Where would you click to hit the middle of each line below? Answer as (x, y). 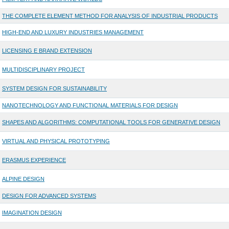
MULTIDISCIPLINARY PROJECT (43, 70)
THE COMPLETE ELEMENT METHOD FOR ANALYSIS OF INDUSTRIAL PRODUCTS (110, 16)
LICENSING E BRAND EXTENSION (47, 51)
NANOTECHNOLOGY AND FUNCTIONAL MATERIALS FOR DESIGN (90, 106)
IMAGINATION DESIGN (32, 213)
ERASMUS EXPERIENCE (34, 160)
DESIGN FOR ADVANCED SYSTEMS (49, 196)
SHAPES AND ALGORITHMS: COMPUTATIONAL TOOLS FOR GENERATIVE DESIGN (111, 122)
